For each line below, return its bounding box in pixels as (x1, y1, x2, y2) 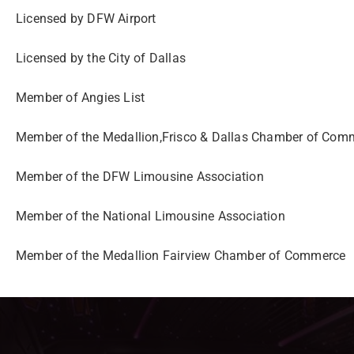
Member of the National (16, 209, 155, 224)
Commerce (284, 248, 346, 263)
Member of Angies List (16, 90, 145, 105)
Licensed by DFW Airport (16, 11, 156, 26)
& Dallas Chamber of (200, 130, 322, 145)
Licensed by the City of (16, 51, 149, 66)
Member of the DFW (16, 169, 134, 184)
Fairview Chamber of (162, 248, 284, 263)
